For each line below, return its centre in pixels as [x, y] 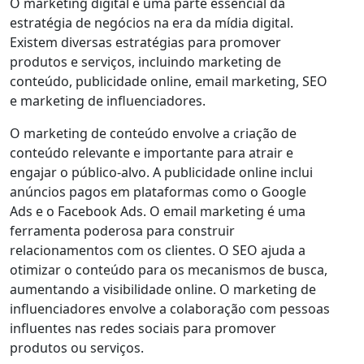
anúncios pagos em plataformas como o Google [158, 192]
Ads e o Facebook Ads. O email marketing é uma [158, 212]
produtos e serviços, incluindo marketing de [145, 62]
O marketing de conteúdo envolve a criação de [153, 134]
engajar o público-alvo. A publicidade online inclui [161, 173]
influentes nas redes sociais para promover [143, 329]
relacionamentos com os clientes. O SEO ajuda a [158, 251]
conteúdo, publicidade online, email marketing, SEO [169, 82]
